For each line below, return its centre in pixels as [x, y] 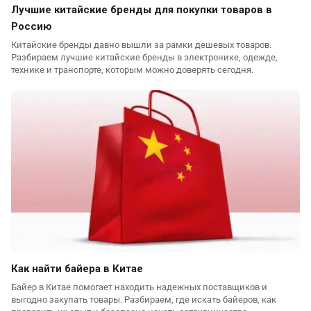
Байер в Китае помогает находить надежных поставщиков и [139, 287]
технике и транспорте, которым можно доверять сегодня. [132, 70]
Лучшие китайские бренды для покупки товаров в [142, 10]
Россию [32, 27]
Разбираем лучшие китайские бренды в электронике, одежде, [144, 58]
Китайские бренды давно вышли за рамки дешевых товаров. [141, 45]
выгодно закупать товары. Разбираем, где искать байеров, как [144, 300]
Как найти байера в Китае [77, 269]
